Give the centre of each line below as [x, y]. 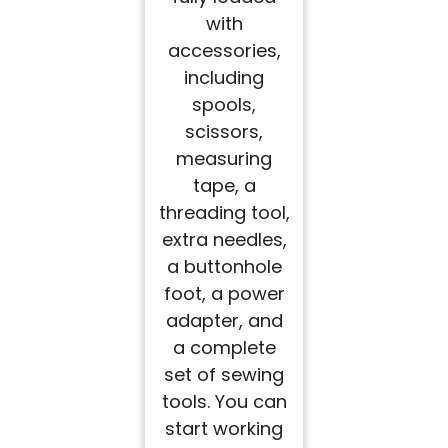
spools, [224, 105]
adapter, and [224, 321]
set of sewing [224, 375]
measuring [224, 159]
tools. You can [224, 402]
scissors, [224, 132]
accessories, [224, 51]
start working [224, 429]
